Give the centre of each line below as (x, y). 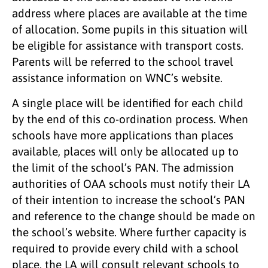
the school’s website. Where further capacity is (129, 232)
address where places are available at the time (130, 13)
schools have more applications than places (123, 135)
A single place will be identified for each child (128, 103)
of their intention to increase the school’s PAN (129, 200)
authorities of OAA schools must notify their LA (131, 183)
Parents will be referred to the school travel (123, 61)
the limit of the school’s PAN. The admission (123, 167)
